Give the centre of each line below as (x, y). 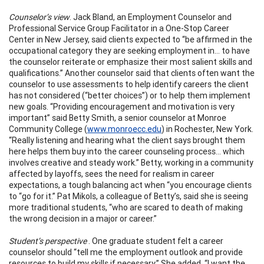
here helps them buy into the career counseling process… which (127, 151)
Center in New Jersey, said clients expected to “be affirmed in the (131, 39)
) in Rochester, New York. (207, 129)
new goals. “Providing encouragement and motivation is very (122, 106)
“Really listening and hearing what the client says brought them (127, 140)
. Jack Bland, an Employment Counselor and (151, 17)
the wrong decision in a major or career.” (83, 218)
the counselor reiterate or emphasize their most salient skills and (131, 62)
